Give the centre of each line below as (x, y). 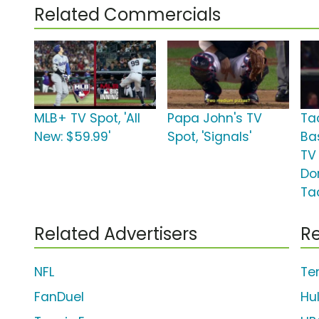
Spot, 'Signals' (210, 137)
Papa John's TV (215, 119)
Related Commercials (127, 15)
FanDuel (59, 297)
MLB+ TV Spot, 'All (87, 119)
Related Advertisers (116, 234)
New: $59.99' (72, 137)
